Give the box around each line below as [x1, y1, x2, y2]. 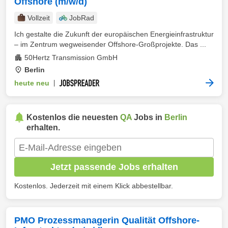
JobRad [69, 14, 94, 22]
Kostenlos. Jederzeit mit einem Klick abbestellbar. [14, 182, 173, 190]
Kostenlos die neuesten [26, 113, 120, 122]
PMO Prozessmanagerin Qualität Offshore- [14, 215, 199, 225]
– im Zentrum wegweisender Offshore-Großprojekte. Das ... [14, 40, 206, 48]
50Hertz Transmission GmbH [24, 53, 118, 62]
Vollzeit [27, 14, 50, 22]
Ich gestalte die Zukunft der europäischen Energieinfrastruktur [14, 30, 214, 38]
